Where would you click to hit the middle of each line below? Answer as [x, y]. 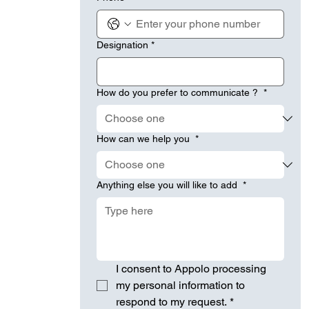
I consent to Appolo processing [191, 269]
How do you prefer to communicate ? [179, 92]
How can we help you [145, 139]
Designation [123, 45]
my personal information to [181, 285]
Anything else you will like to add [169, 185]
